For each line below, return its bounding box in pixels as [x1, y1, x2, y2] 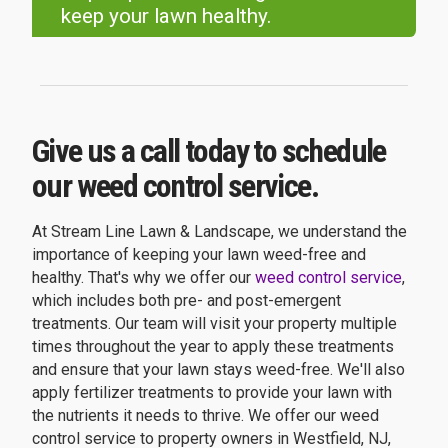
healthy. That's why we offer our [32, 267, 255, 287]
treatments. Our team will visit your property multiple [32, 313, 397, 333]
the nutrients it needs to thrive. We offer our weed [32, 405, 379, 425]
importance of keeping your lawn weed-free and [32, 244, 366, 264]
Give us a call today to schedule [32, 131, 386, 170]
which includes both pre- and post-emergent [32, 290, 341, 310]
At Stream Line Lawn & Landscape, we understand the [32, 221, 407, 241]
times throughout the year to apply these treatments [32, 336, 394, 356]
